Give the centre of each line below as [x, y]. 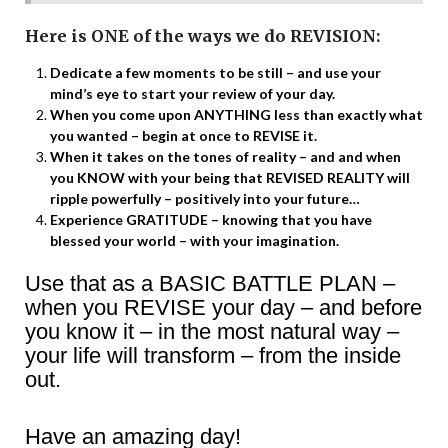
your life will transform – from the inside [213, 355]
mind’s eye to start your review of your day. [192, 93]
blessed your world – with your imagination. [194, 240]
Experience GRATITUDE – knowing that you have [211, 219]
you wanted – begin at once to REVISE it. [183, 135]
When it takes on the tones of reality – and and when [225, 156]
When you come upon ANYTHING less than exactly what [236, 114]
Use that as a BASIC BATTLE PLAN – [210, 283]
